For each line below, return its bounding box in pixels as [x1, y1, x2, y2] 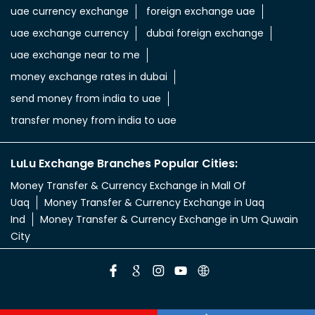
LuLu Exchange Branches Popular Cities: [11, 155, 238, 172]
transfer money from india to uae [11, 112, 176, 127]
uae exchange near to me [11, 47, 140, 62]
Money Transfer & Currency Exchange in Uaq [44, 195, 264, 210]
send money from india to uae [11, 91, 161, 105]
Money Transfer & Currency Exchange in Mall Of [11, 178, 246, 193]
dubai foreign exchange [146, 25, 264, 40]
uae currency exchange [11, 4, 129, 18]
